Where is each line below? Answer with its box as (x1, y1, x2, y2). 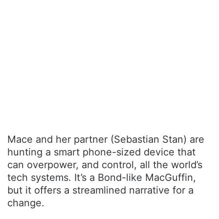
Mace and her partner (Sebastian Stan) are (7, 133, 204, 145)
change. (7, 197, 44, 209)
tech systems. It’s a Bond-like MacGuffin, (7, 171, 196, 183)
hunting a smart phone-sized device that (7, 146, 196, 158)
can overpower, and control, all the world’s (7, 158, 202, 171)
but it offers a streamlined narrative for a (7, 184, 194, 196)
